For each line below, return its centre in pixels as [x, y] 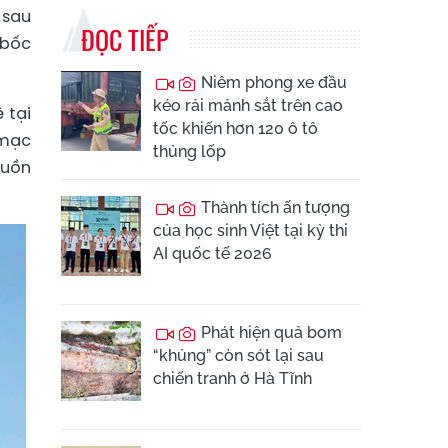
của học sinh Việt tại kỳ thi [250, 230]
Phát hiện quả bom [269, 332]
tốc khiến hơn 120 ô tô [235, 128]
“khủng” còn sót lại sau [238, 355]
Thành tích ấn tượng [273, 207]
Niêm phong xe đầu [272, 82]
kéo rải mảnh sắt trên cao [248, 105]
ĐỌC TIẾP [124, 39]
